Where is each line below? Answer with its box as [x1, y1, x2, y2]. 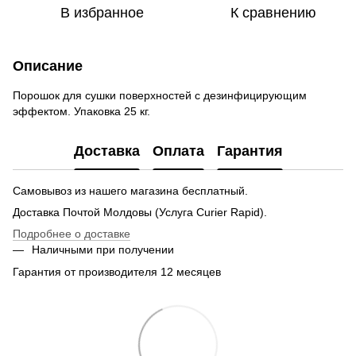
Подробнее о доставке [13, 227, 130, 240]
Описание [13, 58, 83, 74]
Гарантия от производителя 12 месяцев [13, 265, 221, 279]
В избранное [60, 5, 144, 21]
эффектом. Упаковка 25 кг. [13, 105, 150, 118]
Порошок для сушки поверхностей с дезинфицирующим [13, 89, 307, 102]
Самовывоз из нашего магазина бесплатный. [13, 184, 248, 197]
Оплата [152, 142, 204, 159]
